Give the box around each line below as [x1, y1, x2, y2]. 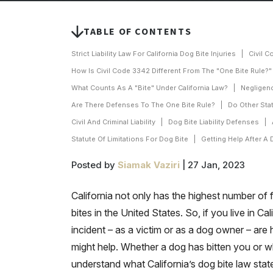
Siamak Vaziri [118, 159, 180, 171]
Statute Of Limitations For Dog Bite [71, 135, 188, 143]
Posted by [71, 159, 118, 171]
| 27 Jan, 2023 [180, 159, 245, 171]
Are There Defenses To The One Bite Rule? [71, 101, 215, 109]
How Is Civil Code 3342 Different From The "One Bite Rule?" [71, 66, 272, 75]
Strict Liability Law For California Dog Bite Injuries [71, 49, 236, 58]
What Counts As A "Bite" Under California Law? [71, 83, 228, 92]
